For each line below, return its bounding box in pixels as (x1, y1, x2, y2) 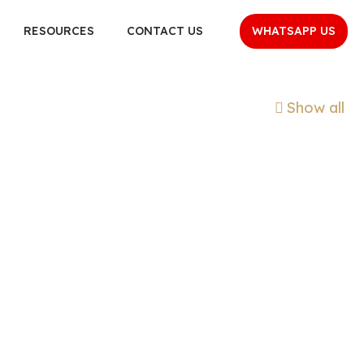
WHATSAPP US (252, 23, 336, 38)
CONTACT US (127, 24, 203, 38)
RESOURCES (24, 24, 94, 38)
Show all (286, 98, 344, 117)
